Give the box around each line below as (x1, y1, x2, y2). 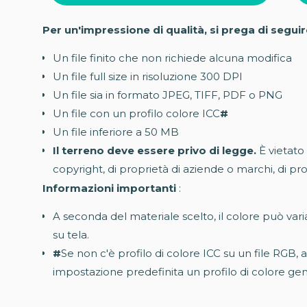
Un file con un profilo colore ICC (53, 107, 220, 121)
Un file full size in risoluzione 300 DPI (53, 70, 243, 84)
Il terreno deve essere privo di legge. (53, 144, 256, 158)
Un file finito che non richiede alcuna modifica (53, 51, 292, 65)
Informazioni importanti (42, 182, 176, 195)
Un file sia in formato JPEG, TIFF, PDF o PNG (53, 88, 282, 102)
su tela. (53, 228, 89, 242)
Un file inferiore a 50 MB (53, 125, 179, 139)
